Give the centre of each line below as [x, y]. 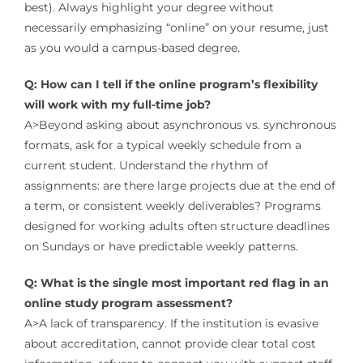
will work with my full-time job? [117, 104]
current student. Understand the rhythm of [146, 165]
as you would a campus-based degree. [132, 47]
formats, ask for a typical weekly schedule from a [162, 145]
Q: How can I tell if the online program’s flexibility [171, 84]
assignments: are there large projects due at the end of [179, 185]
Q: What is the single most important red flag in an [176, 282]
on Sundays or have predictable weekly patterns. [161, 246]
